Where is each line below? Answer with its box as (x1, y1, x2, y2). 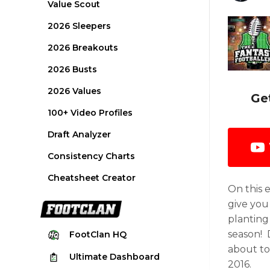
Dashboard (110, 251, 160, 262)
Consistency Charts (48, 151, 136, 162)
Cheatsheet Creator (48, 172, 136, 183)
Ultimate (69, 251, 110, 262)
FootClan (69, 229, 113, 240)
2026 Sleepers (48, 20, 111, 31)
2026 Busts (48, 64, 98, 75)
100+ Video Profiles (48, 107, 133, 118)
